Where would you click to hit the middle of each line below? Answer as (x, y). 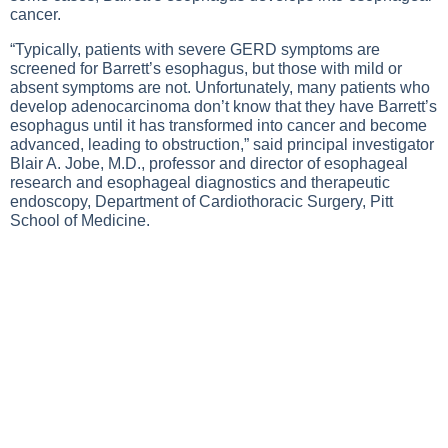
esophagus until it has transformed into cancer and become (218, 125)
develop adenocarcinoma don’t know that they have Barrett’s (223, 106)
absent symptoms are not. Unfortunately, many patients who (220, 87)
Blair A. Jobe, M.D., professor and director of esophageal (209, 163)
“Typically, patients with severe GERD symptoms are (195, 49)
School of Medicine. (80, 220)
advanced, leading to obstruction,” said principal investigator (222, 144)
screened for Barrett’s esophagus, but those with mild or (206, 68)
